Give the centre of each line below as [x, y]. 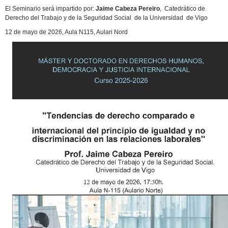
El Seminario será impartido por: [51, 8]
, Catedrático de [183, 8]
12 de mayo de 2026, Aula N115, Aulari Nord [67, 32]
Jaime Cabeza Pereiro [128, 8]
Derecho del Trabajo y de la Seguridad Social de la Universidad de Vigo [107, 18]
